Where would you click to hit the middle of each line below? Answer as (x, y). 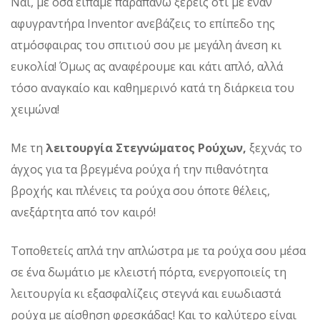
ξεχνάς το (274, 147)
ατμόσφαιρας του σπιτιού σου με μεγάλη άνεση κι (146, 45)
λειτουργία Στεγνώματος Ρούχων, (146, 147)
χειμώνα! (35, 109)
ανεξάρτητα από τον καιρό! (83, 212)
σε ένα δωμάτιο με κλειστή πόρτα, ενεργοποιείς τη (149, 272)
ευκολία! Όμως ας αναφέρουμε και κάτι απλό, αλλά (147, 66)
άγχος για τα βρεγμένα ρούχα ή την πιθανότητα (139, 169)
